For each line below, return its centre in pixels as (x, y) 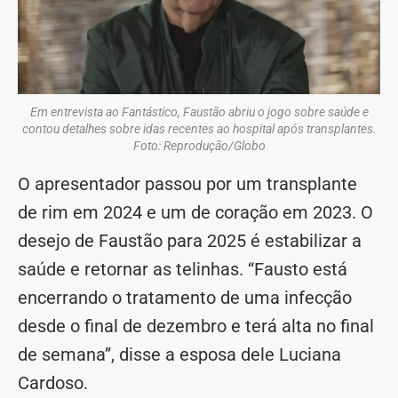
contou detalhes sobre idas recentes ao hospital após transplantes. (199, 129)
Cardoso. (53, 383)
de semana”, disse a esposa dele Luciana (179, 355)
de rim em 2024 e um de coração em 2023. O (195, 213)
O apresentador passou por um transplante (187, 184)
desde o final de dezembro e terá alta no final (196, 326)
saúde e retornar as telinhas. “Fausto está (183, 270)
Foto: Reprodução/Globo (199, 146)
